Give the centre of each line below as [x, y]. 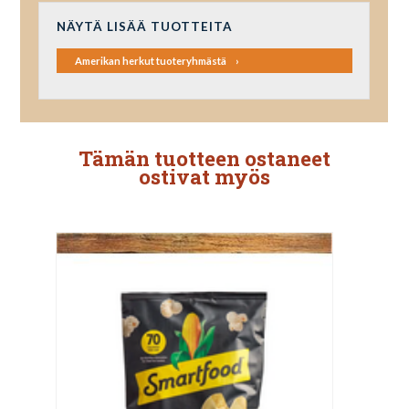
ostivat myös [204, 176]
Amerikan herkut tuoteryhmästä [150, 61]
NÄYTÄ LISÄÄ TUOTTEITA [144, 27]
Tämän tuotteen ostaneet [204, 158]
